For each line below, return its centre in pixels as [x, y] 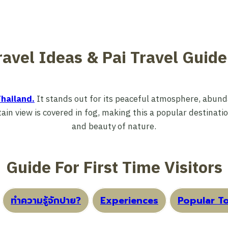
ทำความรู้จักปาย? [46, 200]
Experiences [129, 200]
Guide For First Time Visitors [114, 168]
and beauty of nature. [114, 127]
